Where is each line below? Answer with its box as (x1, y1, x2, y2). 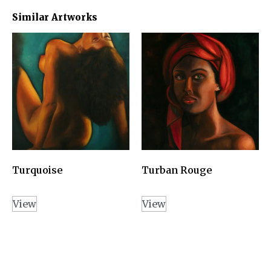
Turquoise (12, 164, 63, 177)
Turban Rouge (142, 164, 212, 177)
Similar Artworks (12, 11, 97, 24)
